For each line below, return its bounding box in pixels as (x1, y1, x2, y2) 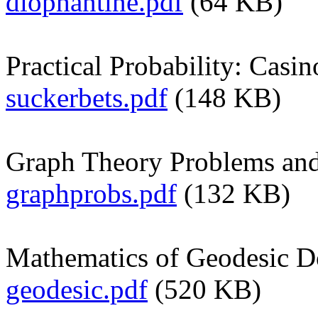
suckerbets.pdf (6, 82, 168, 113)
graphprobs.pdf (6, 177, 177, 209)
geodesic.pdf (6, 273, 148, 305)
